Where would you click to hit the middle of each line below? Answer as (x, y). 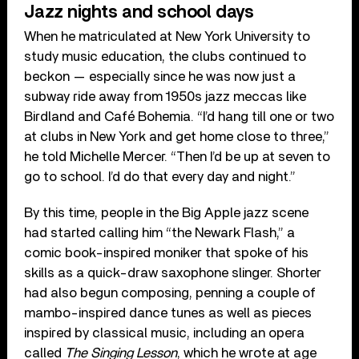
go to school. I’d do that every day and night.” (160, 176)
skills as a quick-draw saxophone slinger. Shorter (173, 272)
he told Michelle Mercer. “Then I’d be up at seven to (177, 156)
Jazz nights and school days (139, 12)
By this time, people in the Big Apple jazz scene (167, 212)
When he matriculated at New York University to (167, 36)
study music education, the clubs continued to (165, 56)
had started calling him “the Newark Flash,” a (160, 232)
